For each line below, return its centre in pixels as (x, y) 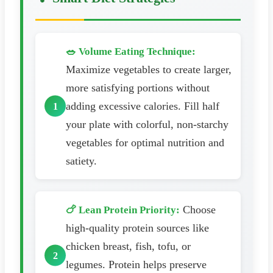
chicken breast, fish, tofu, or (128, 246)
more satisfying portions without (138, 88)
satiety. (81, 161)
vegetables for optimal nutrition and (145, 143)
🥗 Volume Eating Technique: (131, 52)
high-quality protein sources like (137, 228)
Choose (198, 210)
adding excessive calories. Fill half (143, 106)
